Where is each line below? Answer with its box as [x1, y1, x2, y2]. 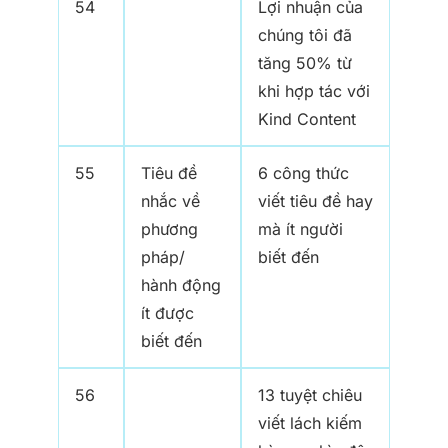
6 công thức [258, 163, 349, 184]
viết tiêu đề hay [258, 191, 373, 212]
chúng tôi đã [258, 25, 352, 46]
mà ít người [258, 219, 343, 240]
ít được [141, 303, 194, 324]
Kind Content [258, 109, 356, 130]
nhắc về [141, 191, 200, 212]
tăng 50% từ [258, 53, 352, 74]
